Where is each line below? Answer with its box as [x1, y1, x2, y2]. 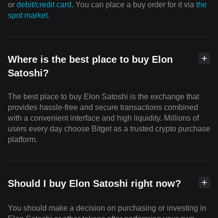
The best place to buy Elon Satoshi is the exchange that [8, 92, 199, 101]
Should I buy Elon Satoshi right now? [8, 178, 181, 189]
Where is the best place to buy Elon [8, 54, 173, 65]
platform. [8, 135, 37, 144]
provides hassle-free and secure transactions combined [8, 103, 198, 112]
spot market [8, 11, 48, 20]
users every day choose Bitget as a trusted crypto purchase [8, 125, 210, 133]
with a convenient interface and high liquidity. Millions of [8, 114, 199, 123]
